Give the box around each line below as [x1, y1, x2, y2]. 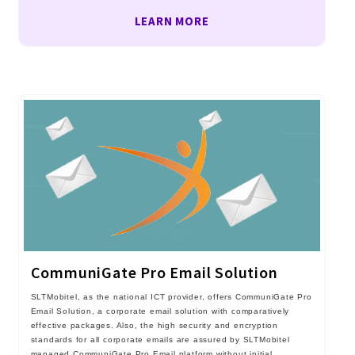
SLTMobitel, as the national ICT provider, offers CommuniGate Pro [30, 292, 312, 301]
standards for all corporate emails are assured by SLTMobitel [30, 334, 290, 344]
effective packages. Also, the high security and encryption [30, 320, 278, 330]
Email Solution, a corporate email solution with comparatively [30, 306, 290, 315]
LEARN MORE [134, 13, 209, 29]
